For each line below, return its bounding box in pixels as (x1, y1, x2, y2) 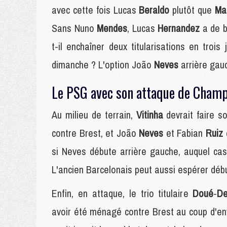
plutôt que (172, 3, 215, 17)
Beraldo (139, 3, 173, 17)
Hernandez (158, 21, 203, 35)
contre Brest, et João (52, 126, 139, 140)
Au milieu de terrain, (52, 108, 136, 122)
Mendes (97, 21, 128, 35)
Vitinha (136, 108, 167, 122)
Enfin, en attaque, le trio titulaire (52, 186, 193, 200)
